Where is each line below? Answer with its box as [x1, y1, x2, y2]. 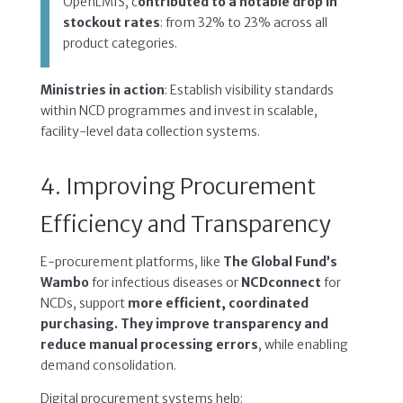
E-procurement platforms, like [40, 253, 223, 270]
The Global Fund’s [222, 253, 337, 270]
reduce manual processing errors [40, 336, 258, 353]
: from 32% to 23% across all [159, 13, 327, 31]
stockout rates [62, 13, 160, 31]
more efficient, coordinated [127, 294, 309, 311]
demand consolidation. [40, 356, 176, 373]
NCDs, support [40, 294, 128, 311]
